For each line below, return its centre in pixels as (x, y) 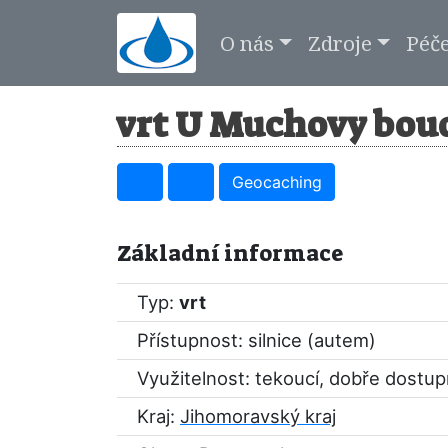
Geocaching (277, 182)
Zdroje (339, 42)
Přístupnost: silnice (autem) (256, 340)
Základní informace (230, 253)
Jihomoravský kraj (258, 416)
